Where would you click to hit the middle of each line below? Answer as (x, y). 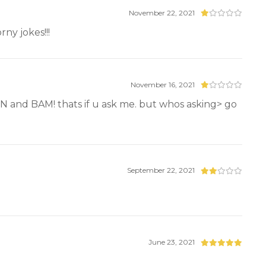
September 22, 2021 (161, 170)
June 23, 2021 (172, 242)
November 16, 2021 (163, 84)
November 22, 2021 (162, 12)
